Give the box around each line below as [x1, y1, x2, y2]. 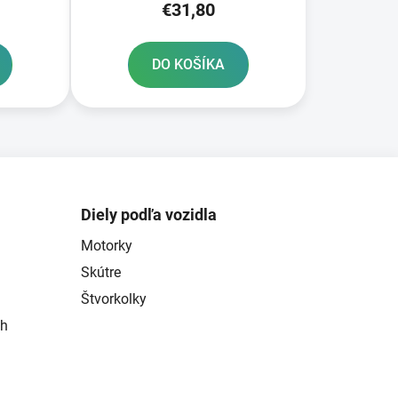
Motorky [80, 236, 132, 254]
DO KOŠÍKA [151, 55, 225, 73]
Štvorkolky [80, 290, 147, 307]
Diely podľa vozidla [80, 204, 217, 224]
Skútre [80, 263, 121, 281]
